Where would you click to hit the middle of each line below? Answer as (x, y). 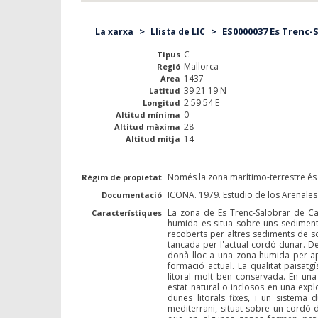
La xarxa (114, 32)
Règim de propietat (122, 177)
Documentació (132, 195)
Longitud (161, 103)
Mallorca (202, 66)
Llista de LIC (178, 32)
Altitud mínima (148, 115)
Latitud (164, 91)
